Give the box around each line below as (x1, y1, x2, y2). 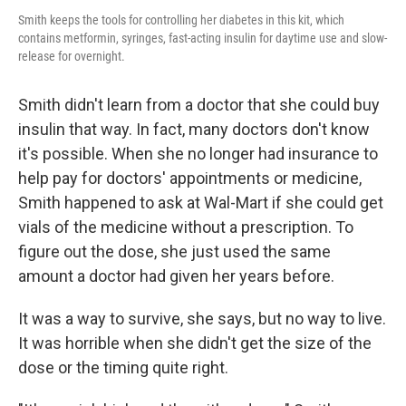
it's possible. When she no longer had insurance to (18, 144, 378, 163)
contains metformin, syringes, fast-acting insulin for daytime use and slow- (18, 31, 387, 45)
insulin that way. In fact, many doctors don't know (18, 120, 370, 139)
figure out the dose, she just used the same (18, 242, 331, 261)
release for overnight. (18, 49, 125, 63)
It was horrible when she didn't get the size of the (18, 333, 372, 353)
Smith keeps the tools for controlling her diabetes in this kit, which (18, 13, 344, 27)
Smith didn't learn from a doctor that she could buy (18, 95, 380, 114)
